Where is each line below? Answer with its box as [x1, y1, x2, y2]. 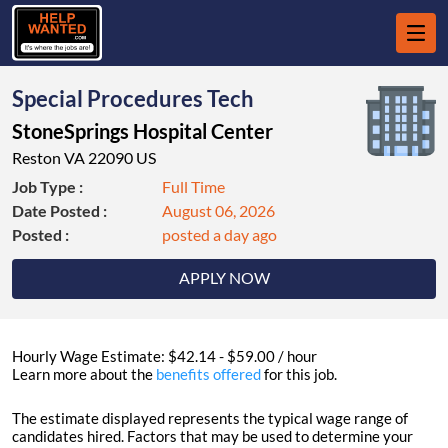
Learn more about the [12, 365, 156, 384]
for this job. [261, 365, 337, 384]
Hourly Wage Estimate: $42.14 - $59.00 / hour [12, 347, 317, 366]
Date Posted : [12, 201, 107, 221]
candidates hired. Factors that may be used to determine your [12, 427, 413, 446]
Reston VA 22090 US [12, 148, 156, 168]
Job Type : [12, 177, 83, 197]
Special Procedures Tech [12, 85, 254, 113]
